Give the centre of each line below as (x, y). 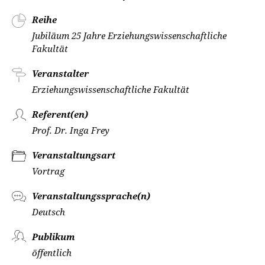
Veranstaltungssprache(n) (91, 196)
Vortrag (48, 171)
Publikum (54, 237)
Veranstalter (60, 73)
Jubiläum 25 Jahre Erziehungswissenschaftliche (129, 35)
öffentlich (52, 253)
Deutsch (49, 212)
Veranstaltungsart (74, 155)
